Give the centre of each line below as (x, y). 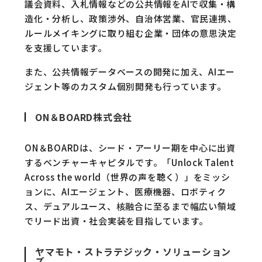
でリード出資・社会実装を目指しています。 (116, 221)
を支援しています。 (66, 48)
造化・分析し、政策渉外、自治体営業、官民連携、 (131, 18)
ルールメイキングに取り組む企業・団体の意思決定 (131, 33)
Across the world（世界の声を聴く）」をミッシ (127, 177)
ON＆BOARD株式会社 (84, 117)
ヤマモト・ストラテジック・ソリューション (133, 251)
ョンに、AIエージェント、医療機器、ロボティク (125, 192)
